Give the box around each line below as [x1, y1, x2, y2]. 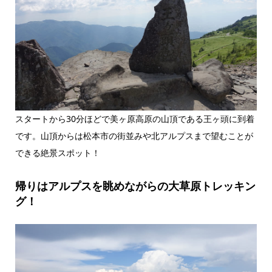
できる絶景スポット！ [15, 147, 100, 159]
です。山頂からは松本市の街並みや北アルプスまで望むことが [15, 130, 253, 142]
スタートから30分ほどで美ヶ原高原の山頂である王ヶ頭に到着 [15, 113, 254, 125]
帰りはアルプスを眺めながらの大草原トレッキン [15, 178, 256, 194]
